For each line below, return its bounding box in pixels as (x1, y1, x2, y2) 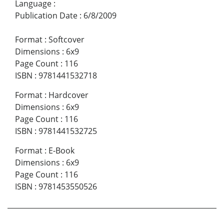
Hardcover (48, 89, 88, 101)
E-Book (48, 145, 74, 156)
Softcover (48, 34, 84, 45)
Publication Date (15, 10, 77, 21)
